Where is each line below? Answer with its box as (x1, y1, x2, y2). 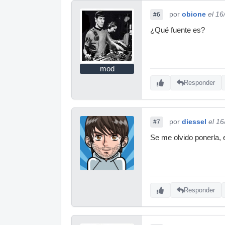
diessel (182, 117, 206, 126)
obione (182, 10, 206, 18)
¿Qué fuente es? (150, 26, 205, 34)
